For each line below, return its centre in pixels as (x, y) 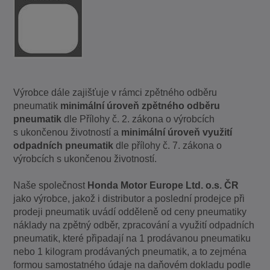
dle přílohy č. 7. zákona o (168, 146)
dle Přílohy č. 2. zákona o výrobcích (138, 119)
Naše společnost (51, 186)
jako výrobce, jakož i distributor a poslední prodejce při (129, 199)
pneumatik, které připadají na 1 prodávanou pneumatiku (132, 239)
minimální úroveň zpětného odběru (140, 106)
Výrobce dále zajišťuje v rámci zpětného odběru (115, 93)
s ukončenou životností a (67, 133)
